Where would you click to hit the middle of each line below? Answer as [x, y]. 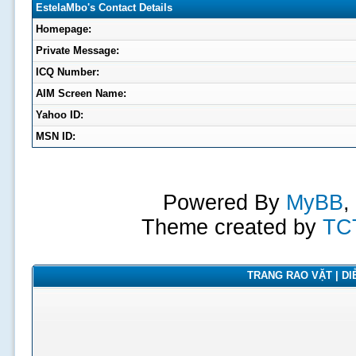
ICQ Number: [67, 72]
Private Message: [77, 50]
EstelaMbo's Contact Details [104, 8]
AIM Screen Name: [81, 93]
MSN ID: [55, 136]
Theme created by [232, 227]
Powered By [224, 203]
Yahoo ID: [59, 115]
